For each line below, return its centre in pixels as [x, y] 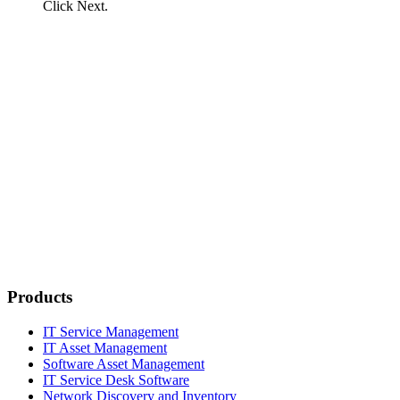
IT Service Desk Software [116, 379]
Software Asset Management [124, 363]
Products [40, 297]
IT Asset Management [105, 347]
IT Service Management [111, 331]
